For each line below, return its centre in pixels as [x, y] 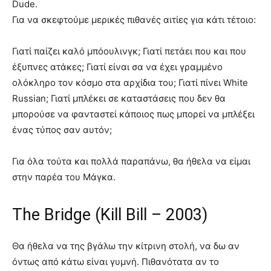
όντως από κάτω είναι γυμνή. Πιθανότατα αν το [116, 261]
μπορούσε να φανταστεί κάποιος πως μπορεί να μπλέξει [133, 114]
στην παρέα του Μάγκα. [64, 177]
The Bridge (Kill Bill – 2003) [110, 214]
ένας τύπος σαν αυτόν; [62, 129]
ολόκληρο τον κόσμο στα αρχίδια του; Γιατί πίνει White [130, 82]
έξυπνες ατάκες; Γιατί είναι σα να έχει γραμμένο [117, 67]
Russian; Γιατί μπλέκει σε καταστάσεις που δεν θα [119, 98]
